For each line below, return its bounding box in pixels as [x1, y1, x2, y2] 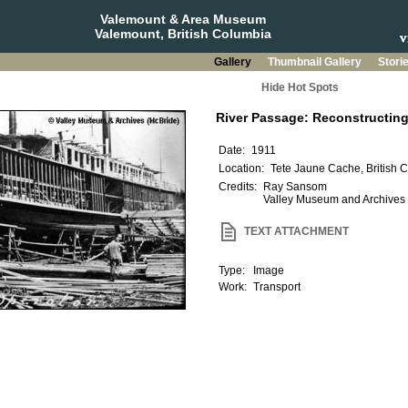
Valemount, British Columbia [94, 26, 271, 41]
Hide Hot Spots [260, 81, 339, 94]
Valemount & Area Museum [99, 12, 266, 26]
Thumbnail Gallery [267, 56, 364, 68]
